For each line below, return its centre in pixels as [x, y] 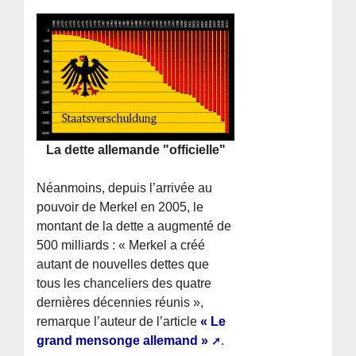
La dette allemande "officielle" [135, 149]
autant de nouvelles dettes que [123, 264]
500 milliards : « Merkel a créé [121, 245]
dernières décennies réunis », [120, 302]
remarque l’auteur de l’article [119, 321]
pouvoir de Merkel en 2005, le [120, 207]
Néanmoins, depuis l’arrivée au [125, 188]
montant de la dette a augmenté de [134, 226]
